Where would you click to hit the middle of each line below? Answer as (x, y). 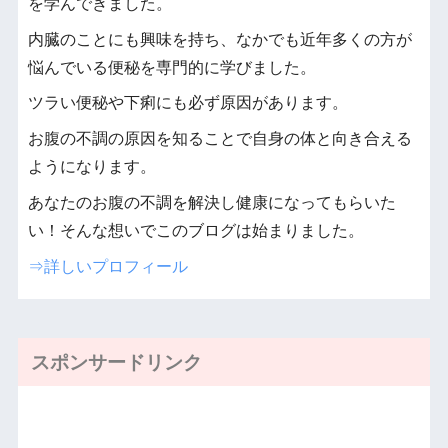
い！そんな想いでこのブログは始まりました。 (195, 230)
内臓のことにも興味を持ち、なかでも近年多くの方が (219, 39)
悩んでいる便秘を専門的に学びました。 (171, 67)
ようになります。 (91, 167)
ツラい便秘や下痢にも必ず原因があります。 (187, 103)
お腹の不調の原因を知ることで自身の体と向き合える (219, 139)
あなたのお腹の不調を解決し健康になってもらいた (211, 202)
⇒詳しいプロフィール (107, 266)
